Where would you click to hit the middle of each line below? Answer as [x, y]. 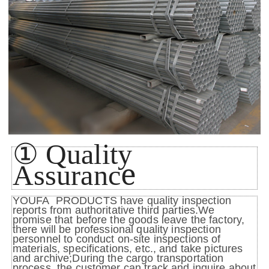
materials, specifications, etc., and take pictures [128, 249]
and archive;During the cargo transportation [118, 258]
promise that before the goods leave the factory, [128, 220]
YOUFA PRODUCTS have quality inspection [122, 201]
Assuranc [66, 175]
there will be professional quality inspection [116, 230]
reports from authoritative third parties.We [113, 210]
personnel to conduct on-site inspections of [116, 239]
